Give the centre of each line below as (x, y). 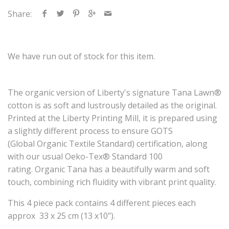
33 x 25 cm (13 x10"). (77, 216)
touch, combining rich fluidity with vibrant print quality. (112, 182)
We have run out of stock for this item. (81, 56)
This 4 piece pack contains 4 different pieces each (102, 203)
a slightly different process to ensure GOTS (90, 131)
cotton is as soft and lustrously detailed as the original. (112, 106)
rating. (21, 169)
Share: (20, 14)
